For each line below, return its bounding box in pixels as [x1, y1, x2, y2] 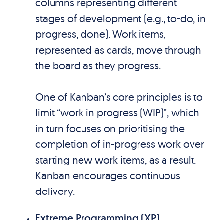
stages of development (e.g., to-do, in [35, 12, 206, 25]
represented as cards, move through [35, 43, 201, 56]
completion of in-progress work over [35, 137, 204, 150]
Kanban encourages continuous [35, 169, 180, 182]
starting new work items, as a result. [35, 153, 196, 166]
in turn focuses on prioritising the [35, 122, 185, 135]
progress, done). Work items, [35, 27, 165, 40]
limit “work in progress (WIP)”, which [35, 106, 199, 119]
